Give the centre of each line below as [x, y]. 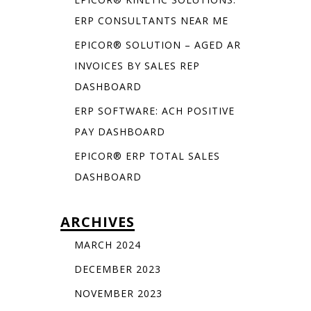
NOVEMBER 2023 [118, 294]
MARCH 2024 [107, 245]
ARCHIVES [97, 222]
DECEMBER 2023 [117, 269]
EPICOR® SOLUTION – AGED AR [157, 45]
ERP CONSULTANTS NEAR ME [151, 21]
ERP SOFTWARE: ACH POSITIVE [154, 111]
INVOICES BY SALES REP [137, 66]
